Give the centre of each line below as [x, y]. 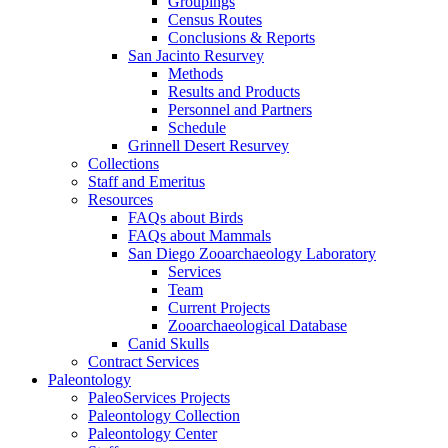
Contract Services [143, 362]
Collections [123, 164]
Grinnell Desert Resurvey [208, 146]
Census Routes [215, 20]
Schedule [197, 128]
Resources [120, 200]
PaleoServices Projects [159, 398]
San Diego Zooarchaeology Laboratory [252, 254]
